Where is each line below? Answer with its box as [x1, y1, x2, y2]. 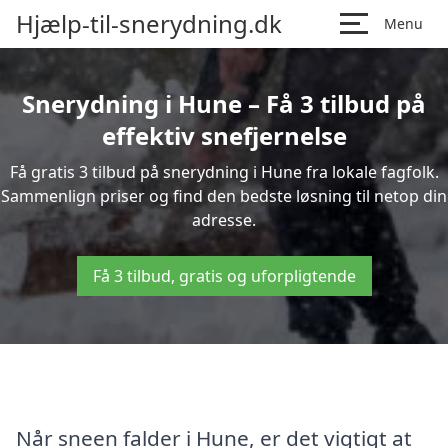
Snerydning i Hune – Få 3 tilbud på [22, 87, 426, 120]
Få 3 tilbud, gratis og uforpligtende [92, 265, 356, 287]
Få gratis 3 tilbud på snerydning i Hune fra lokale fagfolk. [9, 161, 439, 183]
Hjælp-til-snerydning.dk [16, 7, 282, 40]
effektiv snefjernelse [101, 119, 347, 152]
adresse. [192, 209, 256, 231]
